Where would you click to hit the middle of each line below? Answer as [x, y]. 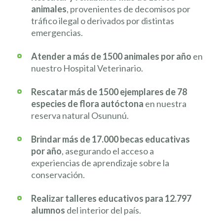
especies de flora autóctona [87, 104]
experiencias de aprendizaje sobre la [100, 163]
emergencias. [57, 33]
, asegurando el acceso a [108, 151]
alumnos [48, 210]
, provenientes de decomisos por [129, 9]
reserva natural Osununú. [80, 116]
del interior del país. [103, 210]
